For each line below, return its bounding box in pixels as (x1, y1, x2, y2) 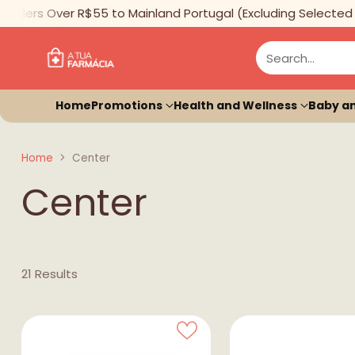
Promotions (91, 97, 162, 113)
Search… (266, 49, 315, 67)
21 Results (21, 265, 78, 282)
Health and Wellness (174, 97, 297, 113)
